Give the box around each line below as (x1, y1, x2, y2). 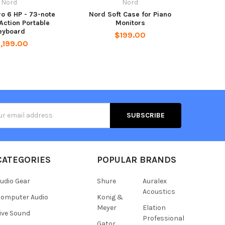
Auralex (142, 176, 167, 185)
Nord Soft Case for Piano (89, 10, 172, 19)
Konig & (96, 192, 124, 201)
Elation (142, 203, 166, 212)
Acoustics (142, 187, 175, 196)
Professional (142, 213, 184, 222)
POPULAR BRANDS (96, 154, 176, 165)
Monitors (115, 18, 145, 27)
